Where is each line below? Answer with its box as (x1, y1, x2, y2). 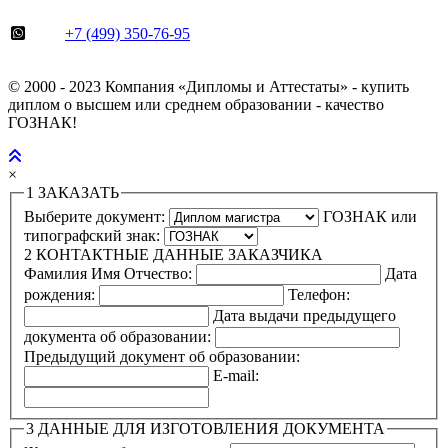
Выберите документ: (24, 207, 169, 225)
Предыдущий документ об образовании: (24, 347, 300, 365)
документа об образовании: (24, 327, 215, 345)
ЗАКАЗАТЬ (34, 184, 119, 202)
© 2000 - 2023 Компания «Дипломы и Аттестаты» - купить (8, 78, 409, 96)
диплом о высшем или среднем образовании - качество (8, 96, 384, 114)
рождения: (24, 285, 99, 303)
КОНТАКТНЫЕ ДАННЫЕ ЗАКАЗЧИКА (32, 245, 323, 263)
